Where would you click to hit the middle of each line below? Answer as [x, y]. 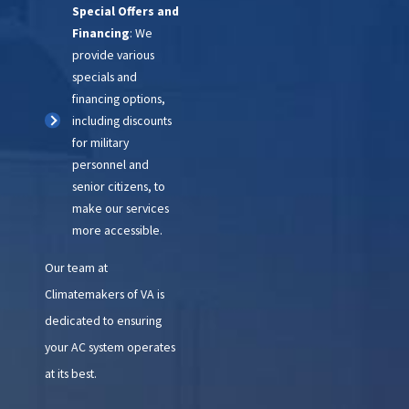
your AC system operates [110, 346]
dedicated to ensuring [103, 320]
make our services [121, 208]
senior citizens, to [119, 186]
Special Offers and [126, 10]
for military [101, 142]
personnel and [111, 164]
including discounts [122, 120]
